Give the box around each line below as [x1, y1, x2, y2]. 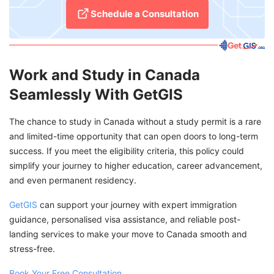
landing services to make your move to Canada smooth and [9, 228, 247, 239]
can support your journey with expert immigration [37, 199, 237, 210]
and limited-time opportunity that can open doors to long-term [9, 130, 258, 141]
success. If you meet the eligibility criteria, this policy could [9, 145, 244, 156]
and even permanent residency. [9, 174, 136, 185]
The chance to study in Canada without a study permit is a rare [9, 116, 261, 127]
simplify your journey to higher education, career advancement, [9, 160, 262, 171]
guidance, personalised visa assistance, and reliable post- [9, 213, 240, 224]
